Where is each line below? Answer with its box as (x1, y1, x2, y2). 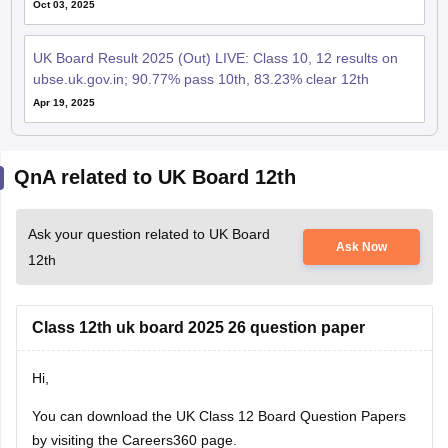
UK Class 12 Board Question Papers (175, 382, 406, 399)
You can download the (31, 382, 176, 399)
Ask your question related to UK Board (27, 200, 270, 217)
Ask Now (336, 214, 388, 229)
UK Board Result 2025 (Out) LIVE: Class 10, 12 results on (32, 24, 398, 41)
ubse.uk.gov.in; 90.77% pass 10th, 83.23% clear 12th (32, 45, 369, 62)
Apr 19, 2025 (32, 71, 95, 83)
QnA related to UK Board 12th (13, 140, 296, 163)
